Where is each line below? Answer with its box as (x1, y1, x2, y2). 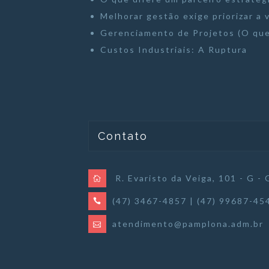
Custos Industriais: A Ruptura (100, 44, 247, 55)
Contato (98, 129, 148, 142)
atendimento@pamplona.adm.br (112, 218, 264, 229)
